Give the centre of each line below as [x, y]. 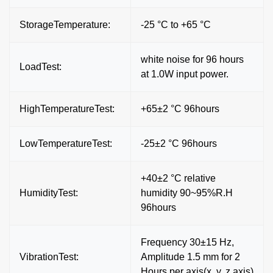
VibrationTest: [49, 257]
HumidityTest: [49, 193]
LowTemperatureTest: [66, 143]
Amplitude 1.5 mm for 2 [190, 257]
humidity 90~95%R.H [187, 193]
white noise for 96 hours [192, 59]
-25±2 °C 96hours [179, 143]
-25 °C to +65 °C [176, 24]
